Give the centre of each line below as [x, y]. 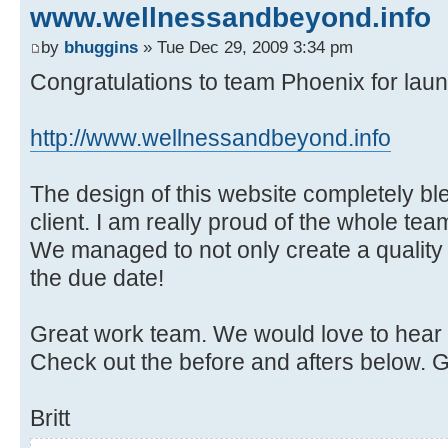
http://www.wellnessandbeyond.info [210, 137]
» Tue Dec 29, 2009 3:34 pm [245, 46]
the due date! [97, 277]
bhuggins [101, 46]
